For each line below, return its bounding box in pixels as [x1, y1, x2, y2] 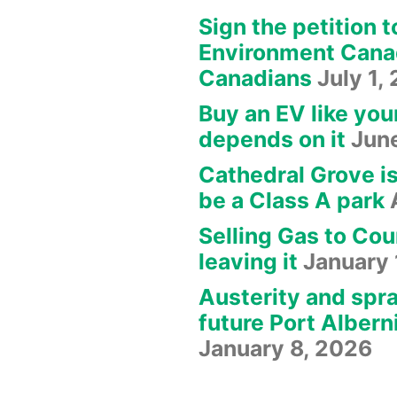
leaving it [198, 248, 298, 276]
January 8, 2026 [198, 335, 372, 362]
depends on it [198, 126, 346, 153]
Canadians [198, 65, 312, 92]
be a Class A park [198, 187, 385, 214]
